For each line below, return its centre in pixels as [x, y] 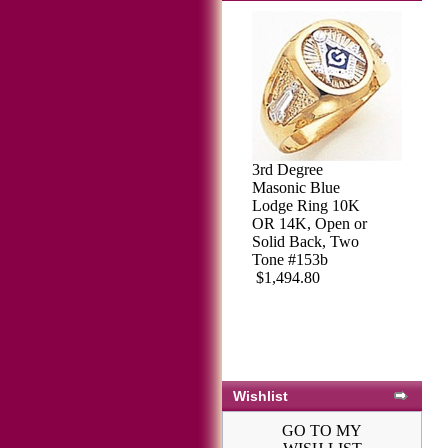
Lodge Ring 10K [306, 205]
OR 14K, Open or [309, 223]
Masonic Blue [296, 187]
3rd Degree [287, 169]
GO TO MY [322, 430]
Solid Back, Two [305, 241]
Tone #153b [290, 259]
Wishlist [260, 396]
